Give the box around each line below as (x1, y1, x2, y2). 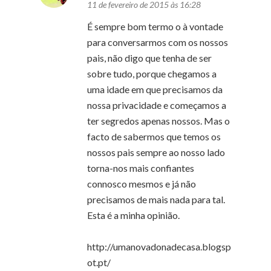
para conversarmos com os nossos (87, 36, 228, 48)
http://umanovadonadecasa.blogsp (87, 240, 231, 252)
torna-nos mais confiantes (87, 162, 194, 174)
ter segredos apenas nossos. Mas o (87, 114, 230, 126)
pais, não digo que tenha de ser (87, 51, 212, 64)
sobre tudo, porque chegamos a (87, 67, 217, 79)
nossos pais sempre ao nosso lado (87, 146, 225, 158)
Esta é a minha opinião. (87, 209, 180, 221)
